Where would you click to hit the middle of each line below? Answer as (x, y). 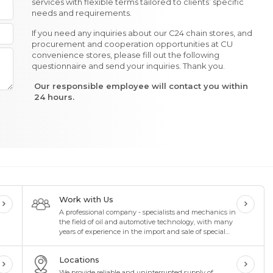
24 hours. (55, 97)
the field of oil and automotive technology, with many (146, 222)
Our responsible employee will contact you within (141, 86)
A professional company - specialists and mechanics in (147, 212)
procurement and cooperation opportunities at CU (132, 44)
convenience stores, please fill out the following (125, 55)
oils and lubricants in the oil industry (118, 241)
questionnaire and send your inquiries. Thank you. (128, 66)
